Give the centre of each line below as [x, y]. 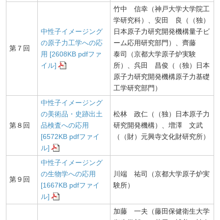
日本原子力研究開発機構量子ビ [162, 31]
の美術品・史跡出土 [72, 114]
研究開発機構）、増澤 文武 [158, 125]
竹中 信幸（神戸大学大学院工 [162, 9]
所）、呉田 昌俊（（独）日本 [162, 65]
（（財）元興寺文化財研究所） [162, 137]
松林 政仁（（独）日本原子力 [162, 114]
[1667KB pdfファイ [70, 185]
